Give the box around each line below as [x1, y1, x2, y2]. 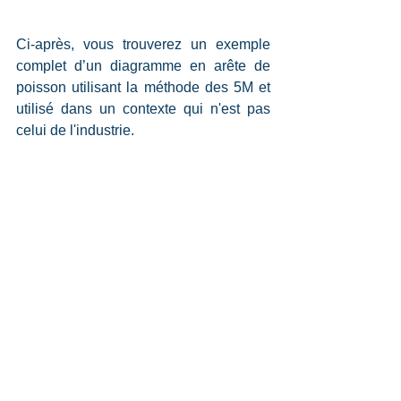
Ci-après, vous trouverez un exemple [16, 37, 270, 53]
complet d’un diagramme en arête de [16, 58, 270, 74]
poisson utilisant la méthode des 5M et [16, 80, 270, 96]
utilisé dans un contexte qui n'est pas [16, 101, 270, 117]
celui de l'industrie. [16, 123, 134, 139]
